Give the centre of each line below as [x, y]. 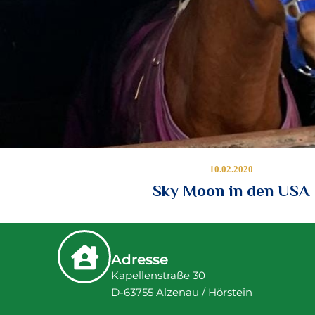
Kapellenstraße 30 [158, 276]
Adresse [140, 260]
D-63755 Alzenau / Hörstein [182, 292]
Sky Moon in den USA [231, 190]
